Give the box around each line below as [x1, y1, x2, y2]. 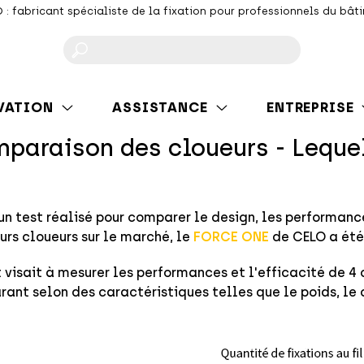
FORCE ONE [193, 229, 269, 245]
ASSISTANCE [112, 98, 208, 115]
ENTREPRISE [266, 98, 354, 115]
